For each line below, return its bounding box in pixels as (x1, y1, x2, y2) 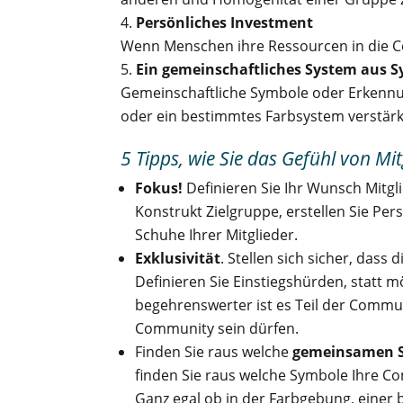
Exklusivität (135, 247, 221, 268)
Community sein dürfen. (135, 318, 300, 338)
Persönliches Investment (136, 12, 314, 32)
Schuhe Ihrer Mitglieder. (135, 224, 299, 245)
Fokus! (135, 177, 184, 198)
